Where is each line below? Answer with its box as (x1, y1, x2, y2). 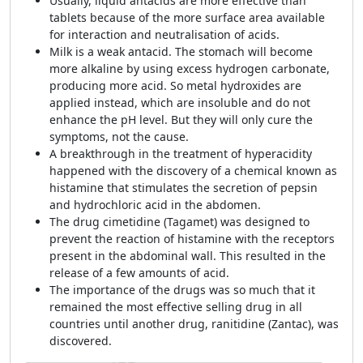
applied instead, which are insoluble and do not (49, 95, 310, 110)
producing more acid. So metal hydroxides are (49, 78, 301, 93)
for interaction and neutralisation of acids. (49, 27, 283, 42)
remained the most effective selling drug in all (49, 299, 302, 314)
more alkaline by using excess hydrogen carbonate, (49, 61, 330, 76)
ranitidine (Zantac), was (211, 316, 339, 331)
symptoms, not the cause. (49, 129, 192, 144)
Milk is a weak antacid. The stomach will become (49, 44, 313, 59)
